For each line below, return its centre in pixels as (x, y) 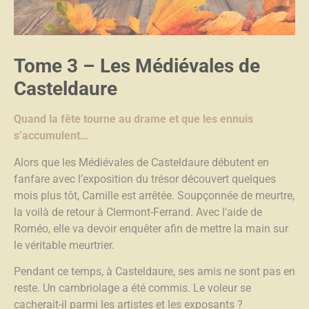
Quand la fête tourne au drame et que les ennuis (133, 119)
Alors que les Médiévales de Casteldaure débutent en (141, 162)
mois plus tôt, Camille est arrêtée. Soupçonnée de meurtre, (154, 195)
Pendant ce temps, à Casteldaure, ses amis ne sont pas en (154, 272)
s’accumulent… (51, 136)
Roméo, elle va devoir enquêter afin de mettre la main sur (151, 228)
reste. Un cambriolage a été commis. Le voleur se (132, 288)
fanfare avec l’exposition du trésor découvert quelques (145, 179)
